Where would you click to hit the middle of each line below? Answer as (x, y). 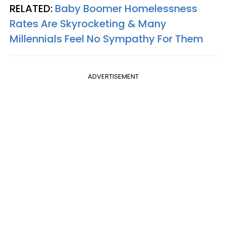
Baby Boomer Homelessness (126, 9)
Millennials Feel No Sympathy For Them (106, 39)
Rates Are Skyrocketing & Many (88, 24)
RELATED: (32, 9)
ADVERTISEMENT (113, 76)
